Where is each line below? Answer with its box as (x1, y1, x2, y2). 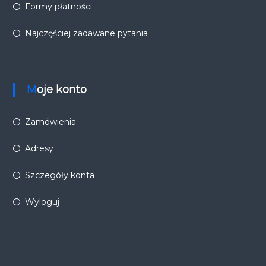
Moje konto (36, 83, 87, 96)
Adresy (24, 142, 53, 154)
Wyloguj (24, 196, 59, 207)
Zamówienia (24, 116, 76, 127)
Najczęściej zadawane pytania (24, 27, 148, 39)
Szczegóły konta (24, 169, 94, 180)
